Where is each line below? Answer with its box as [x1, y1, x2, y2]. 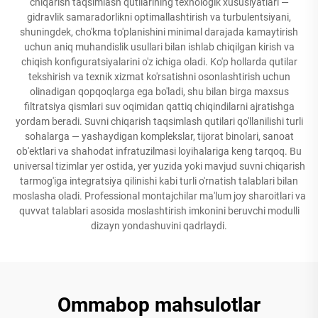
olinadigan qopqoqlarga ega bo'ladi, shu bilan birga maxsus [29, 85, 289, 97]
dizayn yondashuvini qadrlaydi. [91, 219, 227, 231]
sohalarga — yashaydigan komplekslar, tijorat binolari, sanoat [24, 130, 294, 142]
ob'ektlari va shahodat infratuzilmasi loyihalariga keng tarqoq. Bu [16, 145, 302, 157]
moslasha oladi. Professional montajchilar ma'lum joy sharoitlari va [12, 190, 306, 202]
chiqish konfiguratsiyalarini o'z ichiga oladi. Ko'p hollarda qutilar [21, 55, 297, 67]
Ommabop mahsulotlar [57, 292, 261, 317]
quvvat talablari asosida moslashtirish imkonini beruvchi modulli [18, 204, 300, 216]
